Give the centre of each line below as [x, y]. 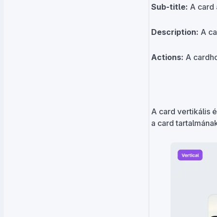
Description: [175, 32]
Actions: [167, 57]
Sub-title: [170, 7]
